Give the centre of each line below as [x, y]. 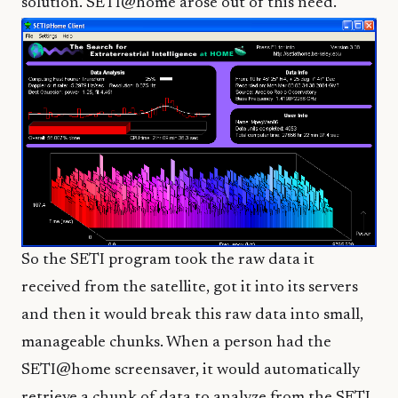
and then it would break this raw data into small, [192, 316]
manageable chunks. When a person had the [176, 343]
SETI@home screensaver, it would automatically [191, 371]
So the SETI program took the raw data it [168, 261]
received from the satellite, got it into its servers [190, 288]
